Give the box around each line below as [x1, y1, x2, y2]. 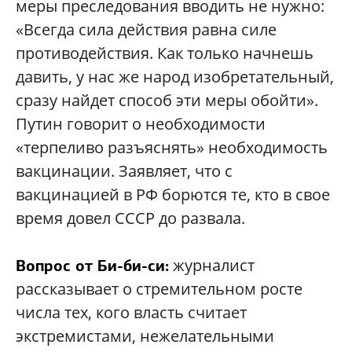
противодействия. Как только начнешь [16, 42, 313, 64]
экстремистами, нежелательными [16, 325, 274, 346]
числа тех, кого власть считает [16, 302, 247, 323]
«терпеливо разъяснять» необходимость [16, 137, 328, 158]
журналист [169, 255, 255, 276]
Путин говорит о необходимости [16, 113, 266, 134]
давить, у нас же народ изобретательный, [16, 66, 334, 87]
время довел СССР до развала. [16, 207, 245, 229]
